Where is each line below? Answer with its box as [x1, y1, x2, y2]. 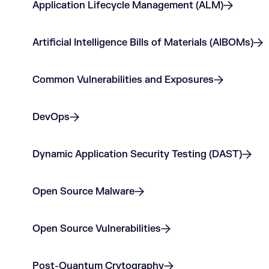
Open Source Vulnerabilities [32, 223, 161, 235]
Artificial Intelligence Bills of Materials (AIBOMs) [32, 37, 253, 49]
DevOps [32, 111, 70, 123]
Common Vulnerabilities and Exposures [32, 74, 214, 86]
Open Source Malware [32, 186, 134, 198]
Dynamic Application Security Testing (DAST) [32, 148, 242, 160]
